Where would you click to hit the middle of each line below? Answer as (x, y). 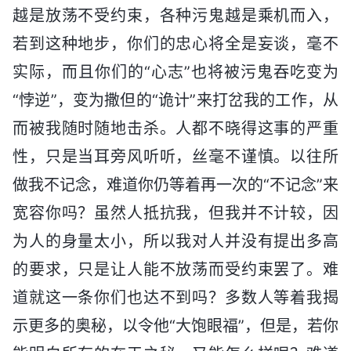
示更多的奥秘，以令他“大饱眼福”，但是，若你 (175, 326)
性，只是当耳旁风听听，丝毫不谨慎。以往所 (175, 156)
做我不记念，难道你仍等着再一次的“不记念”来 (175, 185)
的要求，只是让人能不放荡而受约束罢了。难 (175, 269)
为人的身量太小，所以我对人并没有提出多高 (175, 241)
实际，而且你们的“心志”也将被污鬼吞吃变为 (175, 72)
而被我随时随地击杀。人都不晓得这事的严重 (175, 128)
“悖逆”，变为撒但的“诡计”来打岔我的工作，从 (175, 100)
